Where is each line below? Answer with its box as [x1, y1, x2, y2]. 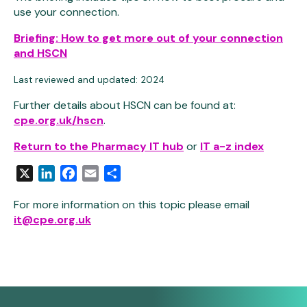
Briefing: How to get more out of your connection [14, 31, 283, 45]
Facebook [77, 166, 126, 180]
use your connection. [14, 5, 119, 19]
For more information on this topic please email [14, 197, 249, 212]
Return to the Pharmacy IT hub [14, 139, 184, 153]
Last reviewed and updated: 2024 [14, 74, 164, 86]
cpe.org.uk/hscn [14, 113, 103, 127]
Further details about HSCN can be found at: [14, 98, 236, 112]
